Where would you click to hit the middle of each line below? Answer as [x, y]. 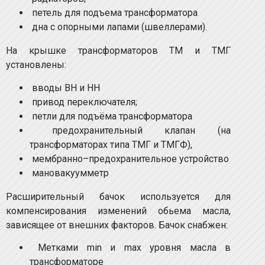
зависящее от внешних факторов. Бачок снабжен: [117, 225]
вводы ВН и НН [65, 88]
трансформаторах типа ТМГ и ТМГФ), [111, 144]
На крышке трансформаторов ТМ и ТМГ [118, 51]
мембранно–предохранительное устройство [129, 159]
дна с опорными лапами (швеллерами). [118, 27]
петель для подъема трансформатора [114, 13]
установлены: [36, 65]
